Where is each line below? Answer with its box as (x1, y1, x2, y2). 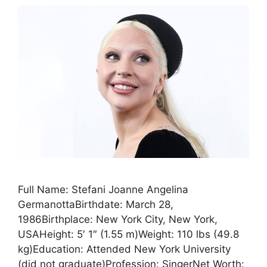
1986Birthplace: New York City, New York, (18, 213, 218, 225)
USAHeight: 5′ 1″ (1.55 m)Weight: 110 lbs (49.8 (18, 228, 239, 240)
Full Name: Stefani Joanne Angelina (18, 183, 188, 195)
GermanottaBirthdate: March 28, (18, 198, 173, 210)
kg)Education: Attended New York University (18, 243, 231, 255)
